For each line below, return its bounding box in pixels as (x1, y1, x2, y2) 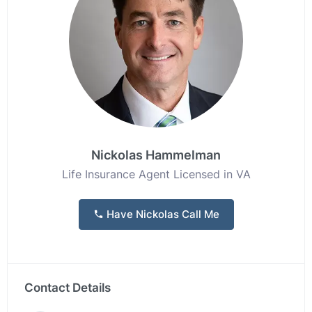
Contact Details (24, 281, 111, 295)
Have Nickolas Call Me (103, 208, 219, 221)
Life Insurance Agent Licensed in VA (61, 167, 251, 181)
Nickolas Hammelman (91, 148, 221, 162)
